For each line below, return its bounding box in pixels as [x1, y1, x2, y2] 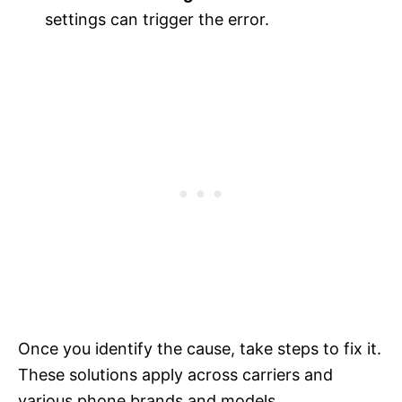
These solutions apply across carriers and [18, 364, 333, 384]
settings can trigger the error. [45, 9, 269, 29]
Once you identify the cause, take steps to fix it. [18, 338, 381, 358]
